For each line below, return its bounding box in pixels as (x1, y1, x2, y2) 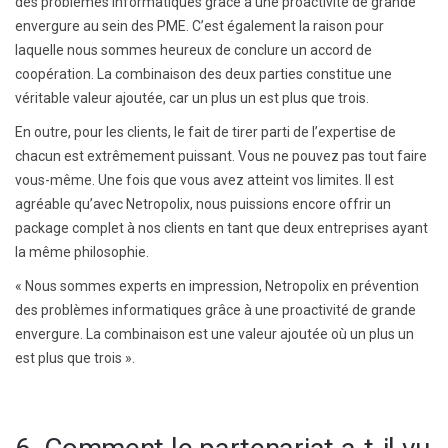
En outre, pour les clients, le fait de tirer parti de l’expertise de (15, 123, 396, 140)
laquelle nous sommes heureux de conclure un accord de (15, 41, 372, 58)
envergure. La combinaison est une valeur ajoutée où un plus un (15, 325, 414, 342)
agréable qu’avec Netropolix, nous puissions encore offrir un (15, 195, 391, 212)
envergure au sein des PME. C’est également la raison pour (15, 17, 384, 34)
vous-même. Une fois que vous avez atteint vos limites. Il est (15, 171, 394, 188)
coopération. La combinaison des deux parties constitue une (15, 65, 392, 82)
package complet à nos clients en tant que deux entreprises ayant (15, 219, 428, 236)
